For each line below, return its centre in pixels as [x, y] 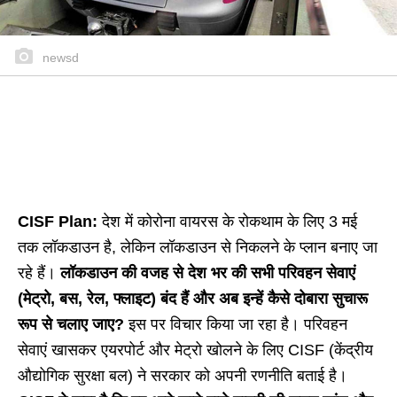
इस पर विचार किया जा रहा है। [212, 325]
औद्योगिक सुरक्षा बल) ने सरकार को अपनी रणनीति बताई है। [183, 376]
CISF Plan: [60, 222]
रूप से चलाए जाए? [71, 325]
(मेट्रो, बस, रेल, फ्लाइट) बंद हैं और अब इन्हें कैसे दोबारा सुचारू [193, 299]
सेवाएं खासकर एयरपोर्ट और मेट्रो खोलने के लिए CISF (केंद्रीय [195, 350]
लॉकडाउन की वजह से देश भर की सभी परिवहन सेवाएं [208, 273]
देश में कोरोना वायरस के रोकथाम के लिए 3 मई [230, 222]
